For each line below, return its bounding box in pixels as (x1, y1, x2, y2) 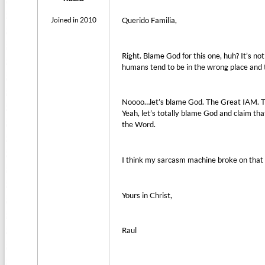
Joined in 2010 (51, 15, 97, 25)
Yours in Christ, (122, 190, 173, 200)
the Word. (122, 119, 156, 130)
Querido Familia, (122, 15, 177, 25)
